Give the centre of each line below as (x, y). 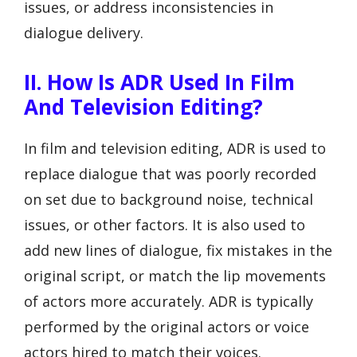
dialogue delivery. (84, 33)
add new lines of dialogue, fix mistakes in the (178, 250)
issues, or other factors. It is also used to (165, 224)
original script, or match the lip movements (175, 275)
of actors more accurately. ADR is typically (169, 301)
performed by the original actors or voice (167, 326)
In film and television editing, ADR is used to (175, 148)
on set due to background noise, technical (169, 199)
